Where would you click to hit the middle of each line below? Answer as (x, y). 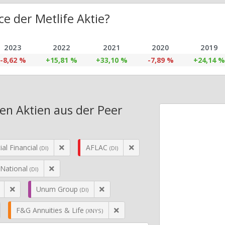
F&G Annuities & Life (51, 210)
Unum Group (58, 189)
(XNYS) (94, 210)
